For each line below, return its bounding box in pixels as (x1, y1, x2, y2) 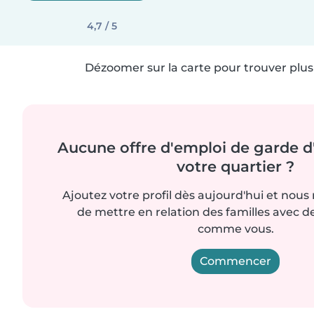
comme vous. (197, 222, 274, 235)
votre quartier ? (177, 158, 294, 175)
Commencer (200, 254, 271, 268)
